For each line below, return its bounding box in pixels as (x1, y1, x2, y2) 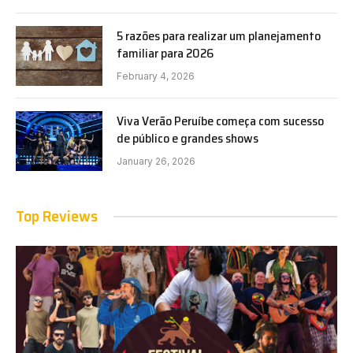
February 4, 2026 (117, 70, 195, 83)
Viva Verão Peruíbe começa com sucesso (117, 111, 324, 132)
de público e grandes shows (117, 128, 258, 149)
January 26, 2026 (117, 155, 195, 168)
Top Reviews (16, 203, 98, 229)
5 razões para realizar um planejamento (117, 26, 321, 46)
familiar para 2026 (117, 43, 214, 64)
